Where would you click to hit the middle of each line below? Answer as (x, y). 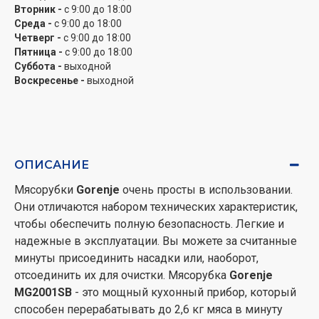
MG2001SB (43, 292)
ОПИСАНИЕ (52, 165)
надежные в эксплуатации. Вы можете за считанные (156, 241)
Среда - (33, 23)
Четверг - (38, 38)
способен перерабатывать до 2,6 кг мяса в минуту (148, 309)
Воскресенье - (49, 80)
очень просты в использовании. (208, 190)
